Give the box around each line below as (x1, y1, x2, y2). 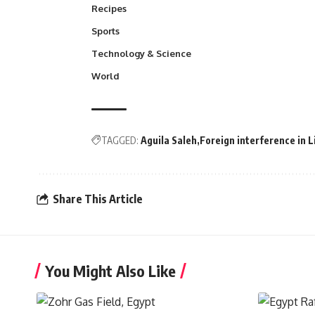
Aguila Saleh (141, 134, 197, 146)
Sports (91, 25, 120, 37)
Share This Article (53, 192, 143, 206)
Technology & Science (91, 47, 191, 59)
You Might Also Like (45, 260, 176, 281)
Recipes (91, 2, 127, 14)
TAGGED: (101, 134, 139, 146)
